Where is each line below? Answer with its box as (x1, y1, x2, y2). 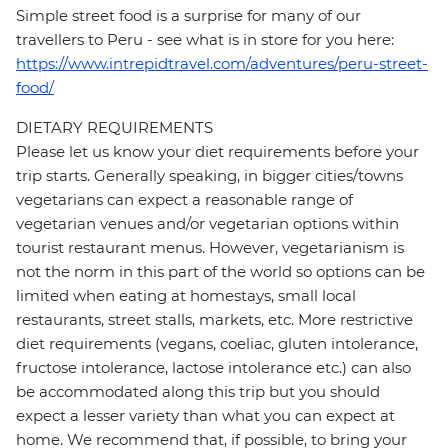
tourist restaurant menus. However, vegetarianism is (16, 238, 404, 258)
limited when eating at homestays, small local (16, 286, 356, 306)
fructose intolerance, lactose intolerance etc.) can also (16, 358, 411, 378)
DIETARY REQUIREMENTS (16, 118, 213, 138)
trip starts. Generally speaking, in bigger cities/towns (16, 166, 403, 186)
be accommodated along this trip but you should (16, 382, 380, 402)
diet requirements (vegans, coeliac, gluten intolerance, (16, 334, 418, 354)
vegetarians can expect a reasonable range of (16, 190, 353, 210)
